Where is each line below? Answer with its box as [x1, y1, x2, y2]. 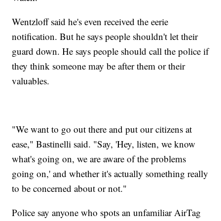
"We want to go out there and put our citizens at [12, 122, 192, 135]
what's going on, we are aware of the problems [12, 152, 186, 165]
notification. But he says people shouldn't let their [12, 30, 198, 42]
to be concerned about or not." [12, 182, 127, 194]
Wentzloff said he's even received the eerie [12, 15, 169, 28]
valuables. [12, 74, 50, 87]
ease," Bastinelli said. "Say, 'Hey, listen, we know [12, 137, 196, 150]
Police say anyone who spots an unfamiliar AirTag [12, 206, 201, 219]
